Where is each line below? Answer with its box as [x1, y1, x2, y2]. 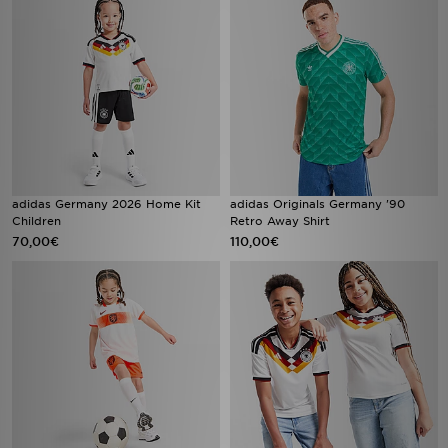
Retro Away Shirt [230, 214, 330, 228]
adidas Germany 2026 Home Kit [12, 197, 201, 211]
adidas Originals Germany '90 [230, 197, 405, 211]
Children [12, 214, 61, 228]
